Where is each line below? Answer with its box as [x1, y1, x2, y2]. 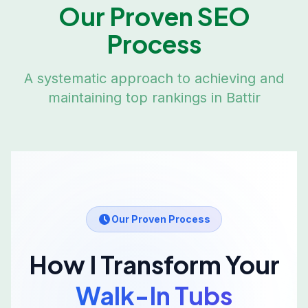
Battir [225, 89, 261, 106]
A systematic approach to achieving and [24, 70, 284, 87]
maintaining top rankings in [47, 89, 226, 106]
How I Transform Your [28, 249, 280, 280]
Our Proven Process [111, 213, 210, 225]
